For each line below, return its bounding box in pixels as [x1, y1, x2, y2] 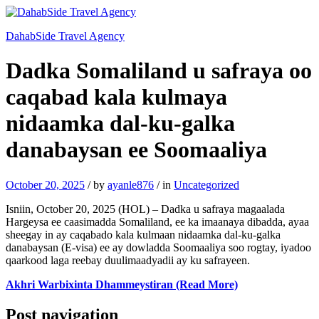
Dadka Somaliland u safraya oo [6, 58, 312, 84]
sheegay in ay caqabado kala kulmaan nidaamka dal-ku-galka [6, 228, 281, 241]
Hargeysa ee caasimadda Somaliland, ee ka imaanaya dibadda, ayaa [6, 215, 309, 228]
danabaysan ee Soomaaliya [6, 137, 267, 163]
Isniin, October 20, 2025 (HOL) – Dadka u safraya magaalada [6, 202, 285, 215]
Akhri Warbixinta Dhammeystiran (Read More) [6, 278, 238, 291]
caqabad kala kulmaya [6, 84, 227, 110]
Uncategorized [174, 178, 239, 191]
